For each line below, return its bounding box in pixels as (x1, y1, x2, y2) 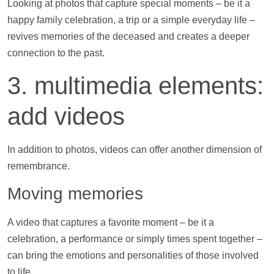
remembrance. (7, 160, 70, 171)
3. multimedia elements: (7, 72, 264, 99)
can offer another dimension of (128, 144, 262, 155)
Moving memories (7, 183, 143, 203)
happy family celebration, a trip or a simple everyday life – (7, 15, 255, 26)
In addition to (7, 144, 65, 155)
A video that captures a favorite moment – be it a (7, 217, 214, 228)
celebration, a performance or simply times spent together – (7, 233, 262, 244)
